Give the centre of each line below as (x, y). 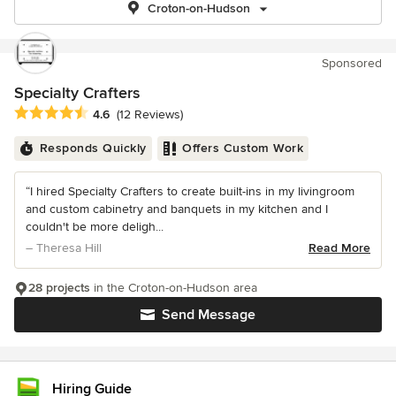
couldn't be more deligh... (95, 227)
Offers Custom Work (243, 148)
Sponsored (352, 63)
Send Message (209, 315)
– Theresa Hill (64, 248)
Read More (339, 248)
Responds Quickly (93, 148)
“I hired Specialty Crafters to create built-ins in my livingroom (190, 192)
